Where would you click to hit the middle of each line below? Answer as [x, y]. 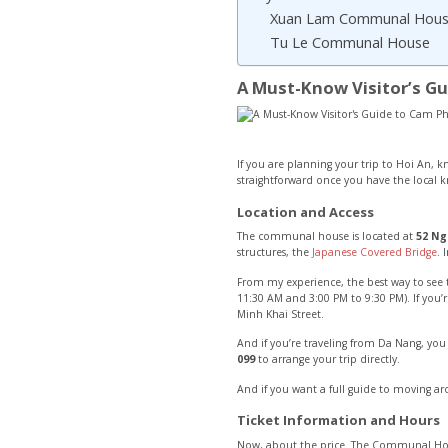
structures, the [274, 252]
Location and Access [305, 211]
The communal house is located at [326, 236]
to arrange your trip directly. [329, 359]
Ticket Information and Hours [338, 420]
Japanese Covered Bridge [374, 252]
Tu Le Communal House [350, 42]
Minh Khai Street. [280, 313]
